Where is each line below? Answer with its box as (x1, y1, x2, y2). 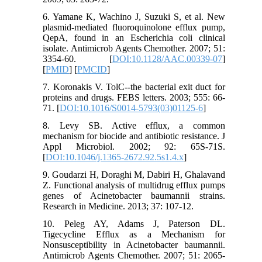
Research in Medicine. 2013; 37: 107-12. (43, 201, 194, 211)
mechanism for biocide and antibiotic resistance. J (43, 130, 225, 141)
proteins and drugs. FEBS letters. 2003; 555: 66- (43, 92, 225, 102)
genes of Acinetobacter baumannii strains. (43, 190, 225, 201)
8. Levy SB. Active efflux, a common (43, 120, 225, 130)
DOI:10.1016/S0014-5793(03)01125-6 (60, 102, 204, 113)
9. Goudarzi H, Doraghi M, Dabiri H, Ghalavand (43, 169, 225, 180)
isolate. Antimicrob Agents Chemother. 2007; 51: (43, 43, 225, 53)
